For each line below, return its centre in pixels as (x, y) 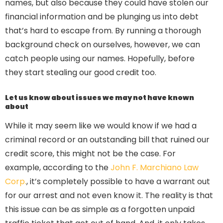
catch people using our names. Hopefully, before (100, 58)
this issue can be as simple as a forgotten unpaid (100, 209)
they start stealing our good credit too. (81, 72)
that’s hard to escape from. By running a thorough (103, 30)
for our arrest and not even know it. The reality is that (109, 195)
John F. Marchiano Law (154, 167)
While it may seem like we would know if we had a (101, 125)
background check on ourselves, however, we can (103, 44)
